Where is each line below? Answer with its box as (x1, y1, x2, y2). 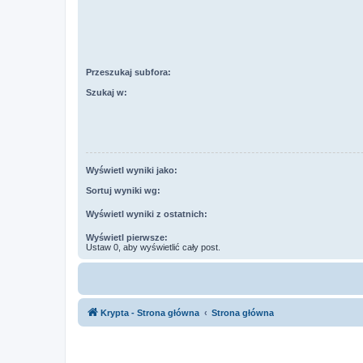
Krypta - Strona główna (100, 307, 199, 318)
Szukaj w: (86, 87, 127, 97)
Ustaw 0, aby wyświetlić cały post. (86, 241, 220, 252)
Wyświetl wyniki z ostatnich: (86, 208, 207, 219)
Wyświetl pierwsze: (86, 232, 168, 242)
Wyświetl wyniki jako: (86, 165, 177, 176)
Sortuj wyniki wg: (86, 185, 160, 195)
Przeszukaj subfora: (86, 67, 171, 78)
